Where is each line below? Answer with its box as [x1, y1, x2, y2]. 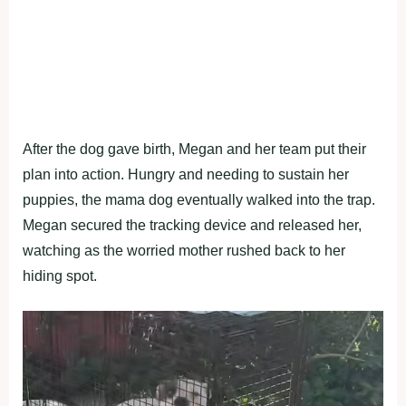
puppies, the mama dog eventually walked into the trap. [23, 191, 375, 208]
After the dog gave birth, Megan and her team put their [23, 140, 366, 157]
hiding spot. [23, 267, 97, 284]
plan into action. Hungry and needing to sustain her [23, 166, 349, 182]
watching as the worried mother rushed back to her [23, 242, 345, 258]
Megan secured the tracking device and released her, [23, 217, 362, 233]
